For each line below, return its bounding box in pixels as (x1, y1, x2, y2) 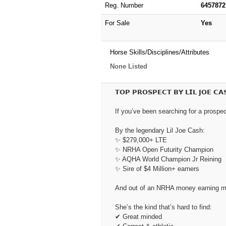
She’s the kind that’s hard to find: (115, 203, 212, 211)
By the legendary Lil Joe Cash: (115, 126, 205, 134)
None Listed (109, 62, 147, 70)
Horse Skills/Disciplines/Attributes (109, 48, 209, 56)
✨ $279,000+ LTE (115, 136, 167, 144)
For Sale (104, 19, 130, 27)
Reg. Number (104, 1, 143, 9)
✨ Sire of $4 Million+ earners (115, 164, 199, 173)
